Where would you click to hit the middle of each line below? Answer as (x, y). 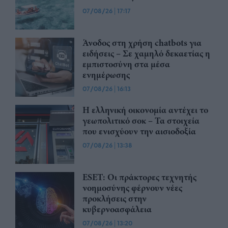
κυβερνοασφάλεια (117, 209)
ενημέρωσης (106, 75)
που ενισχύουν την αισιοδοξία (139, 132)
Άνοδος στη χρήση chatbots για (142, 43)
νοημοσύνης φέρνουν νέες (132, 188)
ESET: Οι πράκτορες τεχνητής (139, 177)
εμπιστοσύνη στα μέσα (126, 64)
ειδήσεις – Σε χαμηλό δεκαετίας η (146, 54)
